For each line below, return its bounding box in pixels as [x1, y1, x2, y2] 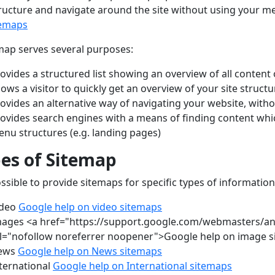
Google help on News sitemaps [18, 244, 162, 258]
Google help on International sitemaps [53, 259, 232, 273]
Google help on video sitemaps [18, 200, 162, 214]
